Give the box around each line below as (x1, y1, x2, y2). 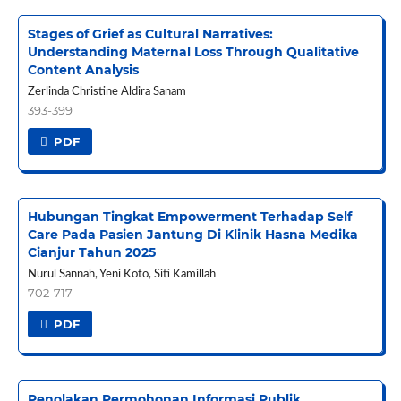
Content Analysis (27, 62, 139, 79)
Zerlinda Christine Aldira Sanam (27, 86, 186, 98)
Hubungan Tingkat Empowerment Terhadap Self (27, 209, 352, 226)
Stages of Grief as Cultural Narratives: (27, 26, 273, 43)
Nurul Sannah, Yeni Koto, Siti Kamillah (27, 269, 216, 281)
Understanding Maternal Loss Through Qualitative (27, 44, 359, 61)
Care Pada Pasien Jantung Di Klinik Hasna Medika (27, 226, 358, 243)
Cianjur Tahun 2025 (27, 244, 156, 261)
